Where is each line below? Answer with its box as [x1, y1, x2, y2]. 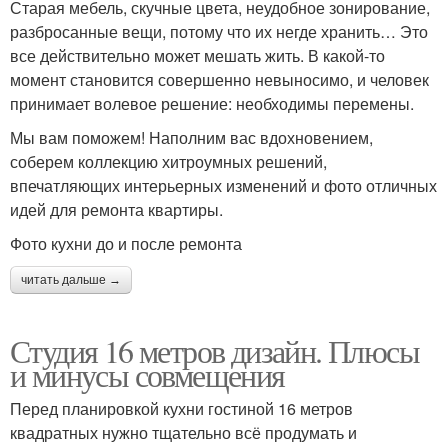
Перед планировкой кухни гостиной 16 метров [10, 396, 353, 420]
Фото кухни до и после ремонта [10, 231, 242, 255]
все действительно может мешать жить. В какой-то [10, 43, 385, 67]
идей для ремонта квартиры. [10, 197, 223, 221]
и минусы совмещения [10, 352, 285, 396]
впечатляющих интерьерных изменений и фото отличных [10, 173, 437, 197]
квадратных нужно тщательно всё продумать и [10, 420, 357, 444]
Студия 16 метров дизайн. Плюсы [10, 328, 419, 372]
